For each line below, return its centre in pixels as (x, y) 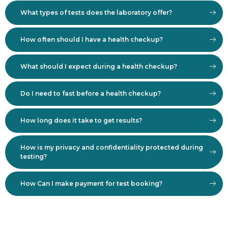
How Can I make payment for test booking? (91, 183)
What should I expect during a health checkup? (99, 66)
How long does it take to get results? (81, 120)
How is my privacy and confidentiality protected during (112, 147)
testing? (34, 156)
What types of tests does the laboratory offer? (96, 12)
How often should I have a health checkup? (92, 39)
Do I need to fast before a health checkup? (91, 93)
